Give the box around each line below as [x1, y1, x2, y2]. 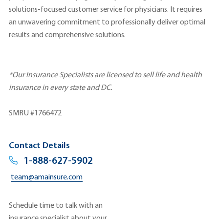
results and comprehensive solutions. [9, 31, 126, 40]
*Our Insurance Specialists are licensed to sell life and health [9, 71, 202, 80]
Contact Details [9, 141, 70, 151]
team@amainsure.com [11, 174, 83, 182]
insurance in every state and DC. [9, 84, 112, 92]
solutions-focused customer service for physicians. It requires [9, 6, 202, 14]
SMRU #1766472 [9, 109, 62, 118]
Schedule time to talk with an [9, 202, 103, 210]
